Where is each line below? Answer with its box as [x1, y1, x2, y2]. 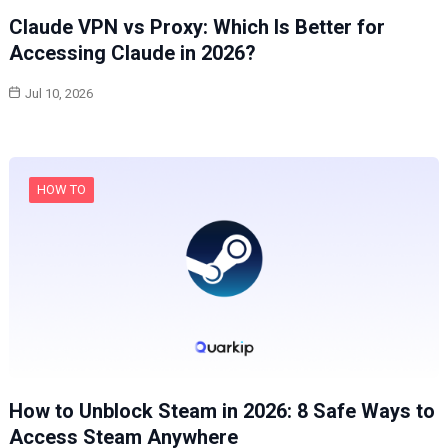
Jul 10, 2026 [24, 85, 93, 101]
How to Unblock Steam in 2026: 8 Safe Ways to [8, 398, 435, 423]
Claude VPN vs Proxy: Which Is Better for [8, 14, 385, 39]
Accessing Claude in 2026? [8, 40, 256, 65]
